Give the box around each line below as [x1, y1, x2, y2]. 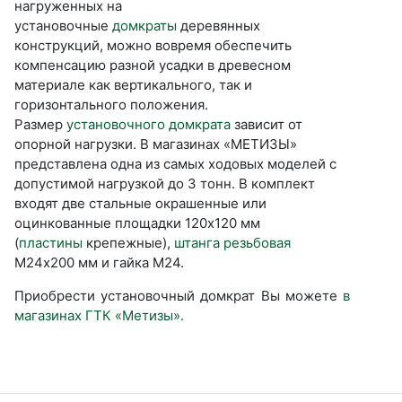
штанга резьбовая [174, 233, 291, 251]
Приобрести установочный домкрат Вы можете [14, 286, 337, 304]
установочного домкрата [66, 115, 231, 133]
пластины [19, 233, 83, 251]
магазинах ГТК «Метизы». [14, 306, 184, 324]
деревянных [177, 16, 260, 34]
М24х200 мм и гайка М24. [14, 253, 188, 271]
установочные [14, 16, 109, 34]
